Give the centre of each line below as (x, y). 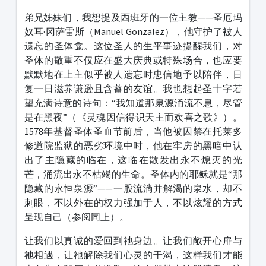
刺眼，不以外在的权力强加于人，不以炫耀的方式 (133, 203)
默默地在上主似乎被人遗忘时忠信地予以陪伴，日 (133, 75)
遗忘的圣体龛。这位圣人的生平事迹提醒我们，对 (133, 46)
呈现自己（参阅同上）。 (76, 217)
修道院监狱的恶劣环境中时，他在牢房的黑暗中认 (133, 146)
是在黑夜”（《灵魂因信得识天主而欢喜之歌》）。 (133, 117)
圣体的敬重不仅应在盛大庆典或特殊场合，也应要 (133, 60)
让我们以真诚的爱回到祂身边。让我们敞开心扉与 (133, 241)
